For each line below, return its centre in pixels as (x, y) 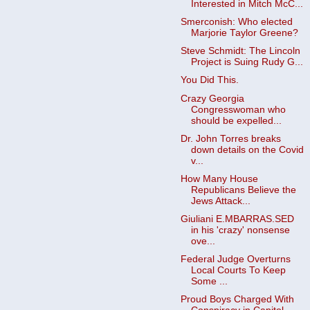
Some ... (209, 281)
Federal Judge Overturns (235, 259)
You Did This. (209, 80)
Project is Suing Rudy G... (247, 62)
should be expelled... (236, 120)
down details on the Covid (247, 149)
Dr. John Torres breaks (230, 138)
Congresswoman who (238, 109)
